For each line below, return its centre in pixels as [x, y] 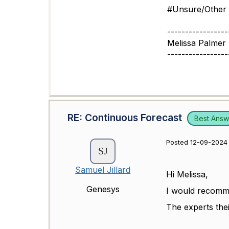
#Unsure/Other [197, 9]
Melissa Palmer [196, 43]
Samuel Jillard [103, 170]
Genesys [103, 189]
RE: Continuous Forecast [125, 118]
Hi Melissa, [187, 175]
